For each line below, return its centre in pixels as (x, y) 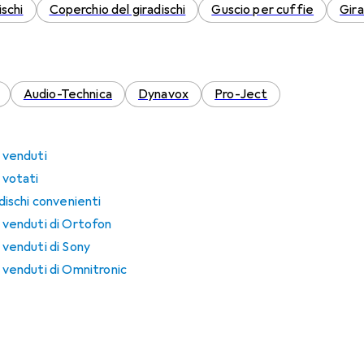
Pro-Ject (241, 94)
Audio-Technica (67, 94)
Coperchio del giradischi (117, 10)
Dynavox (163, 94)
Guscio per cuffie (263, 10)
